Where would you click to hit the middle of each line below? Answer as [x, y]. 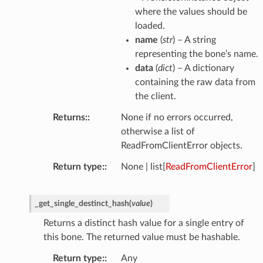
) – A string [194, 40]
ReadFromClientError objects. [181, 146]
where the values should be [191, 12]
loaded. [150, 26]
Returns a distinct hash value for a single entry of [144, 223]
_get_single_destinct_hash [82, 204]
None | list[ [143, 167]
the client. [155, 97]
